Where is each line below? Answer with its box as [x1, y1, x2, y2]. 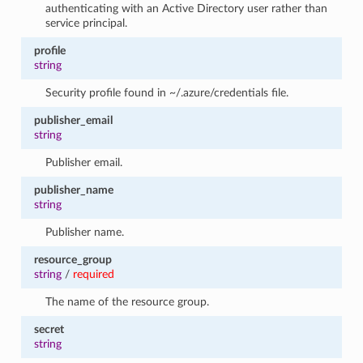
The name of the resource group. [45, 295, 210, 308]
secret [33, 322, 64, 335]
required [72, 267, 114, 280]
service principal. [45, 16, 128, 29]
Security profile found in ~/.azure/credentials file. [45, 86, 289, 99]
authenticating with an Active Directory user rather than [45, 2, 328, 15]
